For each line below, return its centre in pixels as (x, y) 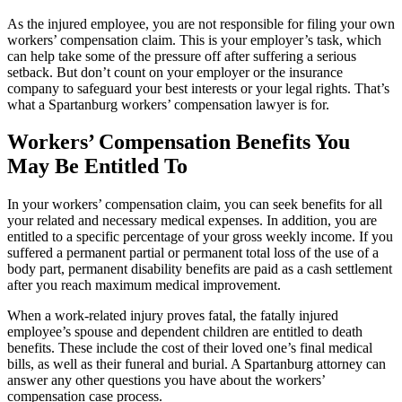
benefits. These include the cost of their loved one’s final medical (190, 348)
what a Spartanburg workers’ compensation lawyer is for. (168, 104)
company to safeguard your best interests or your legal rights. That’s (198, 88)
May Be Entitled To (97, 166)
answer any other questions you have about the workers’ (166, 380)
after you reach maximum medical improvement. (144, 285)
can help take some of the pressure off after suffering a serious (182, 56)
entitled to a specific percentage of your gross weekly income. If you (200, 237)
